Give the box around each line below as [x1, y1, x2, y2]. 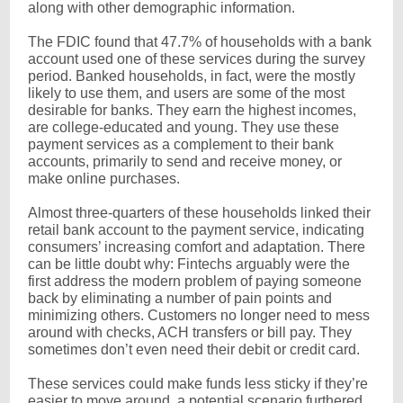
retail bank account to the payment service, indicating [28, 222, 364, 237]
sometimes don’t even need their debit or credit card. [28, 342, 360, 357]
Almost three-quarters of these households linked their [28, 205, 371, 220]
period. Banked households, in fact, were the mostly [28, 68, 355, 84]
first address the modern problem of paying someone [28, 273, 362, 289]
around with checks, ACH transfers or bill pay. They [28, 325, 352, 340]
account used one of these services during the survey [28, 51, 365, 67]
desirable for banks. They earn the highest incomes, [28, 103, 356, 118]
